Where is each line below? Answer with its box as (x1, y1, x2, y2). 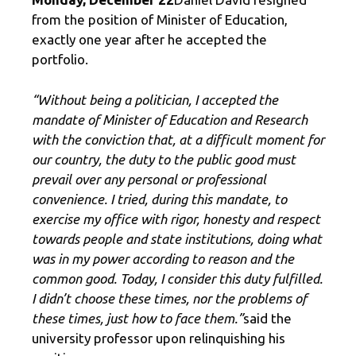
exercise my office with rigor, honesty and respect (32, 211, 320, 226)
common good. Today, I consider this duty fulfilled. (32, 270, 323, 286)
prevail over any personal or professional (32, 171, 266, 187)
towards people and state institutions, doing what (32, 230, 322, 246)
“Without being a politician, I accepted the (32, 91, 278, 107)
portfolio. (32, 52, 88, 68)
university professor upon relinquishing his (32, 330, 285, 346)
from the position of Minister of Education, (32, 12, 288, 28)
